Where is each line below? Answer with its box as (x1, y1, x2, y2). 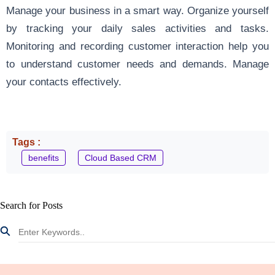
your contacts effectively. (6, 76, 122, 87)
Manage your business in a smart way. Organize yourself (6, 4, 269, 16)
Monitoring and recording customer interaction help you (6, 40, 269, 52)
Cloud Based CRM (85, 152, 157, 163)
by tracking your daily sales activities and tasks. (6, 22, 269, 34)
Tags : (12, 136, 43, 147)
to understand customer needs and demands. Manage (6, 58, 269, 69)
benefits (28, 152, 59, 163)
